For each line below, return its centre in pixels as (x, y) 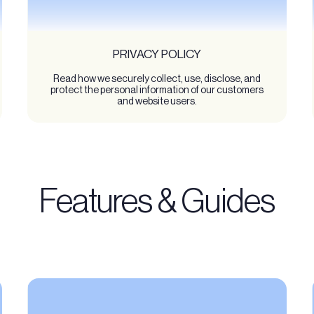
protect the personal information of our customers (157, 89)
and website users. (157, 101)
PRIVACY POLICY (157, 54)
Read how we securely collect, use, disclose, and (157, 78)
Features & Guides (157, 200)
